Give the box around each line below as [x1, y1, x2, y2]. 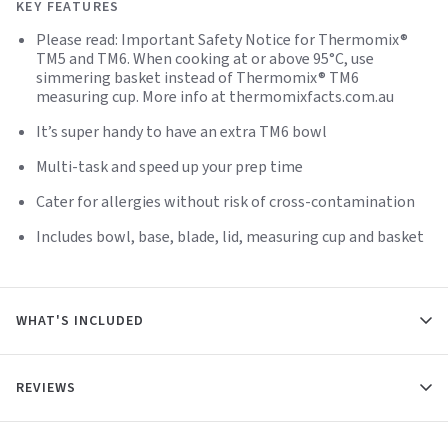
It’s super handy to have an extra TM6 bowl [36, 121, 327, 143]
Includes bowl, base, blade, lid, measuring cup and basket [36, 226, 424, 248]
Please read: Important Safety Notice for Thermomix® [36, 29, 408, 51]
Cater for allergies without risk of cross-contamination [36, 191, 415, 213]
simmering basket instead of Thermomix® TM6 [36, 67, 359, 89]
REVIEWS [16, 378, 76, 398]
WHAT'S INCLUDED [16, 311, 144, 331]
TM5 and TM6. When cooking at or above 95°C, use [36, 48, 374, 70]
